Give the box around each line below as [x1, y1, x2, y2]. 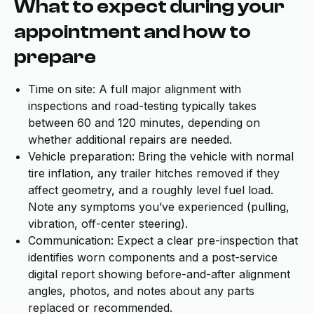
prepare [14, 46, 96, 68]
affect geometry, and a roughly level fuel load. [28, 183, 273, 197]
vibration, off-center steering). [28, 217, 188, 231]
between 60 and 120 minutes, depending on [28, 116, 260, 130]
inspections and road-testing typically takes [28, 99, 257, 113]
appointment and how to [14, 20, 251, 43]
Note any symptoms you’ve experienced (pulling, [28, 200, 289, 214]
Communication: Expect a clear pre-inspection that [28, 233, 298, 247]
